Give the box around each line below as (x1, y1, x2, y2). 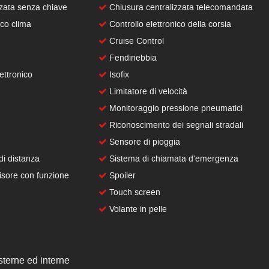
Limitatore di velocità (107, 86, 188, 97)
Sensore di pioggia (107, 136, 181, 148)
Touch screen (107, 187, 161, 198)
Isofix (107, 69, 130, 80)
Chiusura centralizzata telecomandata (107, 2, 253, 13)
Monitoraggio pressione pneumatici (107, 103, 243, 114)
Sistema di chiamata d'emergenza (107, 153, 239, 165)
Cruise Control (107, 35, 165, 47)
